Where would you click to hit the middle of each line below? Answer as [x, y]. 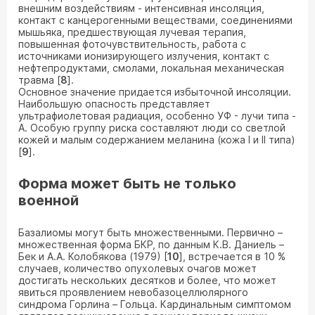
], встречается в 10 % [232, 256]
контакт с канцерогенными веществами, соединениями [155, 20]
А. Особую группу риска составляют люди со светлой [152, 128]
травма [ [39, 80]
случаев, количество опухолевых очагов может [137, 268]
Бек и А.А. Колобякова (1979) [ [93, 256]
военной [49, 200]
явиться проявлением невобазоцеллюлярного [133, 292]
